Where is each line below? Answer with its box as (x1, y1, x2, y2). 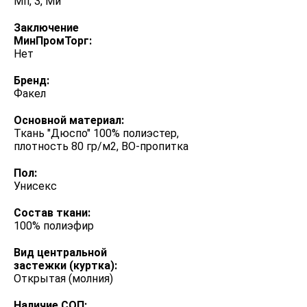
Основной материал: (14, 114, 124, 127)
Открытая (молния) (14, 272, 113, 285)
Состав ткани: (14, 206, 90, 219)
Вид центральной (14, 246, 107, 259)
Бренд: (14, 74, 49, 87)
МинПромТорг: (14, 34, 92, 47)
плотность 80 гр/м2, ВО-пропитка (14, 140, 188, 153)
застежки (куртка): (14, 259, 117, 272)
